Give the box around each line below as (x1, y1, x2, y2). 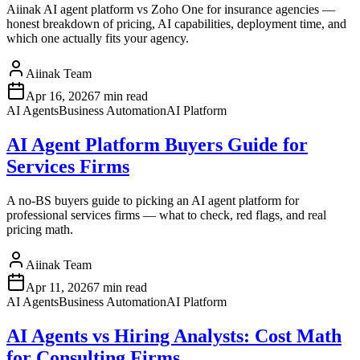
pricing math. (6, 223, 73, 237)
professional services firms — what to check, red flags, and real (6, 208, 326, 223)
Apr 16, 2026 (26, 89, 94, 104)
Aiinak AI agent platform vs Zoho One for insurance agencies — (6, 2, 335, 17)
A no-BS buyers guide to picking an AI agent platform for (6, 194, 299, 208)
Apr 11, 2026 (26, 280, 93, 295)
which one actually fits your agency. (6, 31, 189, 46)
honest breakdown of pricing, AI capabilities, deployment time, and (6, 17, 346, 31)
